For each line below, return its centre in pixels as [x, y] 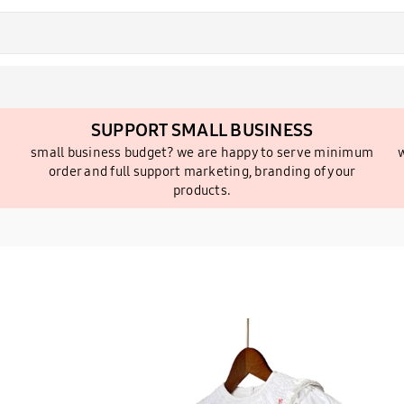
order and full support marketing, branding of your [202, 171]
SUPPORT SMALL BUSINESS [202, 129]
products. [202, 190]
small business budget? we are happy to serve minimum [202, 152]
